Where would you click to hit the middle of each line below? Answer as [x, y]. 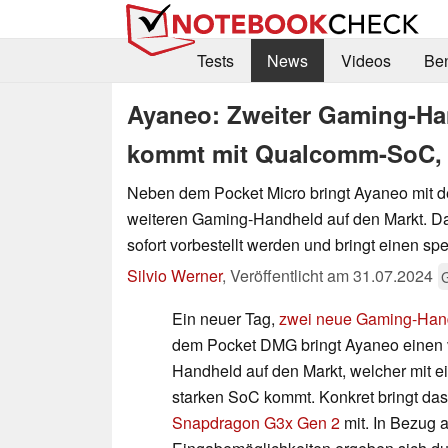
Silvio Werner [174, 275]
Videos [365, 61]
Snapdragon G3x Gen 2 [256, 422]
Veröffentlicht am [291, 275]
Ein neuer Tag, [225, 318]
